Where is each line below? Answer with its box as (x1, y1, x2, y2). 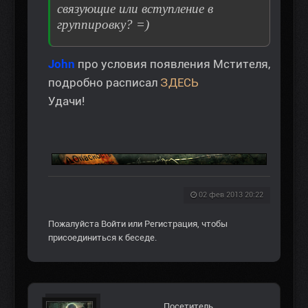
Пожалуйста (48, 219, 101, 230)
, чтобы (197, 219, 228, 230)
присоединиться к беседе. (48, 232, 157, 243)
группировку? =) (57, 17, 149, 32)
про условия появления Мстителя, (75, 57, 270, 71)
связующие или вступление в (57, 1, 213, 16)
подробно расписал (48, 76, 160, 90)
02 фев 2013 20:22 (199, 190, 263, 200)
